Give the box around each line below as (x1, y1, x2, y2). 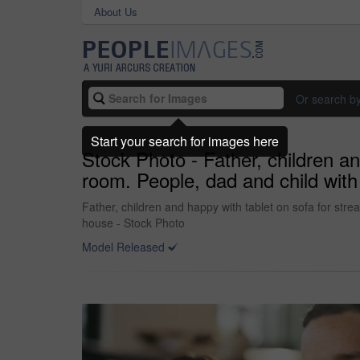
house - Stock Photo (82, 215, 185, 231)
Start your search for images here (91, 131, 279, 150)
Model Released (82, 239, 165, 255)
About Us (94, 4, 137, 19)
